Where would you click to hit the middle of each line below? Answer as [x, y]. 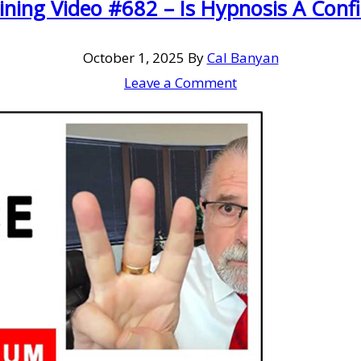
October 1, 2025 [133, 57]
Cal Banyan [243, 57]
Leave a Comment [180, 82]
